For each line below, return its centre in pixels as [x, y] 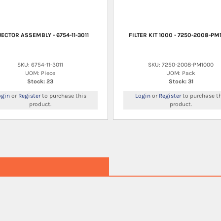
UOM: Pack [181, 73]
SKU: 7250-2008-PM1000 [181, 64]
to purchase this [63, 95]
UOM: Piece [40, 73]
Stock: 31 [181, 81]
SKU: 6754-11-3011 [40, 64]
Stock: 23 [40, 81]
